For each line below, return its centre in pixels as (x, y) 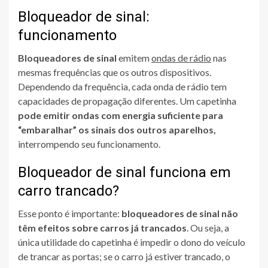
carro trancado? (68, 191)
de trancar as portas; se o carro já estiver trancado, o (124, 257)
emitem (135, 58)
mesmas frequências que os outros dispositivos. (115, 72)
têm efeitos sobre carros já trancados (102, 228)
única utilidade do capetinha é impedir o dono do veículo (132, 242)
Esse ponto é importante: (70, 214)
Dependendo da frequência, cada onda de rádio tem (122, 87)
